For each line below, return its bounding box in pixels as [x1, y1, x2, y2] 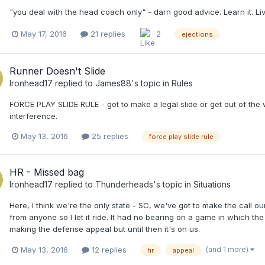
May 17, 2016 [21, 28, 67, 38]
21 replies [88, 28, 125, 38]
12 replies [89, 245, 127, 255]
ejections [182, 30, 213, 38]
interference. [9, 111, 57, 121]
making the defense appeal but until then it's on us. [9, 224, 200, 234]
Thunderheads [95, 179, 153, 190]
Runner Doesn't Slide [9, 64, 105, 77]
